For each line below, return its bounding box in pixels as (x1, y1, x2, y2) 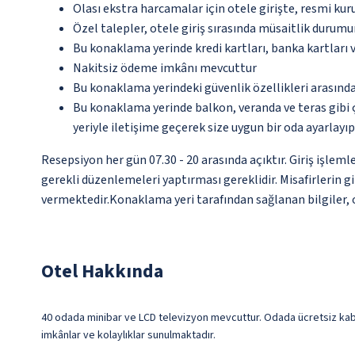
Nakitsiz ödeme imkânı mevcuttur (73, 59, 257, 78)
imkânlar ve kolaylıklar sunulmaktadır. (41, 327, 216, 344)
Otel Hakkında (41, 258, 163, 286)
